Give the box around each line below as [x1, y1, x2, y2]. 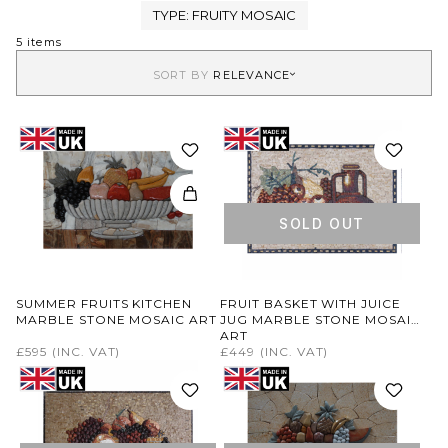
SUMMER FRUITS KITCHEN [16, 296, 193, 311]
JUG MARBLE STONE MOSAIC [220, 312, 422, 327]
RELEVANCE [213, 68, 291, 82]
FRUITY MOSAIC [191, 7, 296, 23]
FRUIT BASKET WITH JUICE [220, 296, 402, 311]
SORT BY [152, 68, 214, 82]
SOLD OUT [279, 215, 365, 232]
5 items [16, 35, 62, 49]
